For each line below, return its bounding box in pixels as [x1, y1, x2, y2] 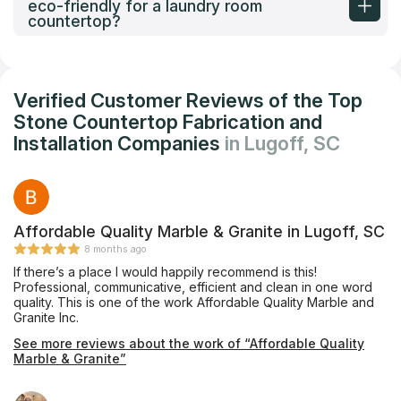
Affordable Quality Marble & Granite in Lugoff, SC [13, 222, 385, 242]
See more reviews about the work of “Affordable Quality [13, 336, 364, 352]
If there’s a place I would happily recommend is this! [13, 264, 317, 280]
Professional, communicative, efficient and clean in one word [13, 279, 372, 295]
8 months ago [84, 243, 147, 256]
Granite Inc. [13, 310, 79, 326]
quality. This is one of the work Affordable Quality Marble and [13, 294, 374, 311]
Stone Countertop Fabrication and [13, 110, 322, 134]
